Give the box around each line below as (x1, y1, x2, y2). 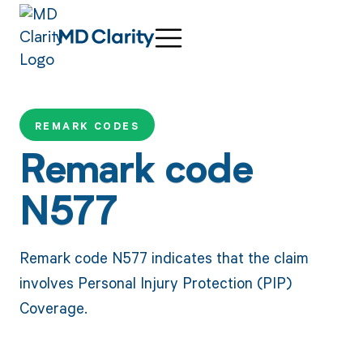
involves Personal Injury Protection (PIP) (19, 271, 292, 293)
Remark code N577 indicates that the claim (19, 246, 309, 267)
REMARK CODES (34, 119, 140, 134)
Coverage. (19, 297, 88, 318)
